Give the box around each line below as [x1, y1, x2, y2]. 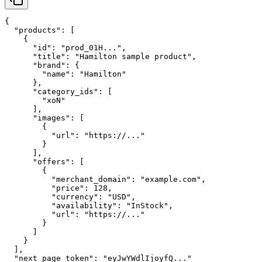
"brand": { [5, 61, 80, 70]
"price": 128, [5, 184, 112, 193]
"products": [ [5, 26, 75, 35]
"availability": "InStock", [5, 201, 173, 211]
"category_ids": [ [5, 87, 112, 96]
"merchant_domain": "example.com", [5, 175, 206, 184]
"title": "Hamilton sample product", [5, 52, 196, 61]
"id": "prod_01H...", [5, 43, 126, 53]
